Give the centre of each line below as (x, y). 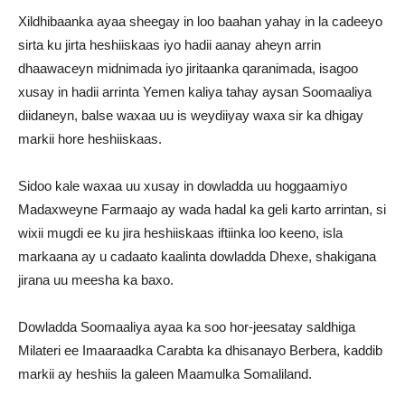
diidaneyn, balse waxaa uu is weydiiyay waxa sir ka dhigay (191, 115)
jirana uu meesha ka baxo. (96, 280)
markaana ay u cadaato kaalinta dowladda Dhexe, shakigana (197, 256)
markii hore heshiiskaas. (90, 139)
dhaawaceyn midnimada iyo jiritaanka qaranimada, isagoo (188, 68)
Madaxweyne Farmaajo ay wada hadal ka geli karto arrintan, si (202, 209)
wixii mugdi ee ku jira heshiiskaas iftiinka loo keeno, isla (180, 233)
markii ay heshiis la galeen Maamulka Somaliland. (165, 374)
